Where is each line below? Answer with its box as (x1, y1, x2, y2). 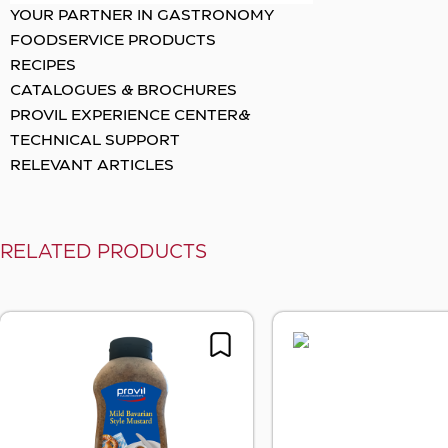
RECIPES (10, 59, 76, 74)
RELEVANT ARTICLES (10, 159, 174, 174)
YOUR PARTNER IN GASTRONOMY (10, 9, 274, 24)
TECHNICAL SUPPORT (10, 134, 180, 149)
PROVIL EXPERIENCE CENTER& (10, 109, 250, 124)
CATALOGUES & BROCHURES (10, 84, 237, 99)
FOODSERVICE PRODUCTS (10, 34, 216, 49)
